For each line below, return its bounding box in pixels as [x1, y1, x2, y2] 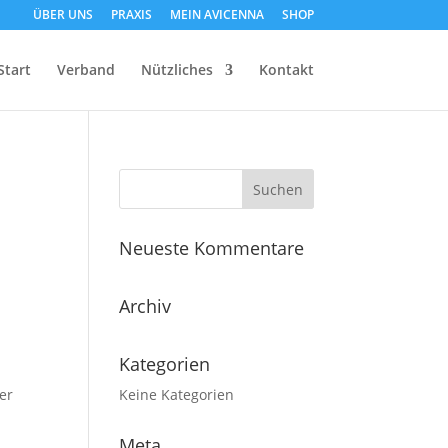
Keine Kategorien [119, 385, 235, 404]
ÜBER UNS [32, 6, 93, 23]
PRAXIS [110, 6, 152, 23]
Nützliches [140, 60, 213, 79]
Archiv [119, 294, 172, 318]
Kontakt [258, 60, 314, 79]
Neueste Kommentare [119, 236, 305, 260]
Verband [56, 60, 115, 79]
